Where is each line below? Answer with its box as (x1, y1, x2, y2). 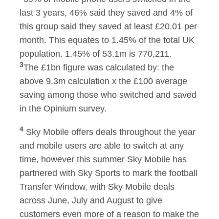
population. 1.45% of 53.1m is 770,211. (20, 49, 174, 59)
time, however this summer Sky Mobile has (20, 154, 187, 164)
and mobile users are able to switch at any (20, 141, 184, 151)
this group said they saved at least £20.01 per (20, 22, 197, 31)
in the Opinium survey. (20, 104, 109, 113)
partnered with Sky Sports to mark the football (20, 168, 197, 178)
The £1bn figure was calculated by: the (23, 63, 174, 72)
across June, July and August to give (20, 196, 162, 205)
